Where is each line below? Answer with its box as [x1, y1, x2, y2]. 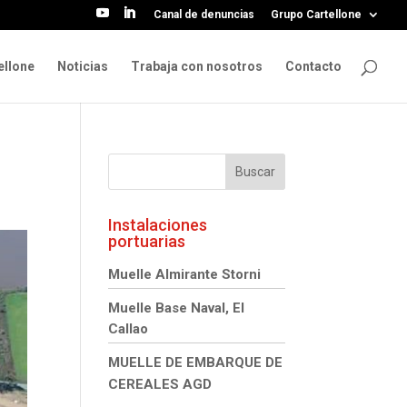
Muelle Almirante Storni [108, 266, 262, 283]
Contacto [285, 58, 342, 74]
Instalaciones [108, 215, 208, 234]
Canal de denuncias [154, 8, 254, 21]
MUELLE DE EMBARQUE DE [108, 354, 283, 371]
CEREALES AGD [108, 376, 213, 392]
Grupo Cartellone [271, 8, 362, 21]
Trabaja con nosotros [131, 58, 263, 74]
